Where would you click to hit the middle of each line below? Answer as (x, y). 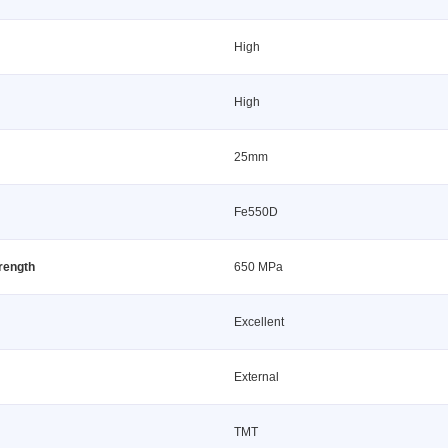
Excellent (259, 322)
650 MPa (258, 267)
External (256, 377)
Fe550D (256, 212)
